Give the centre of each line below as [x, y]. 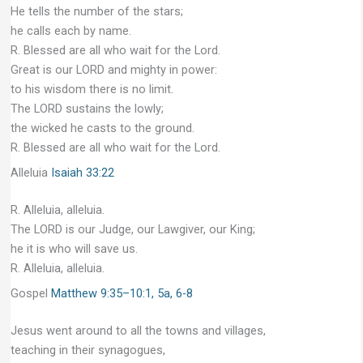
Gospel [30, 294]
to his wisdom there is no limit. [92, 89]
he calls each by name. [70, 30]
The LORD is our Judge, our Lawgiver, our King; [132, 230]
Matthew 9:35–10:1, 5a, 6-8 [122, 294]
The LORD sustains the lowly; [87, 108]
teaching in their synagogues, [88, 350]
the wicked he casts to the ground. [102, 128]
